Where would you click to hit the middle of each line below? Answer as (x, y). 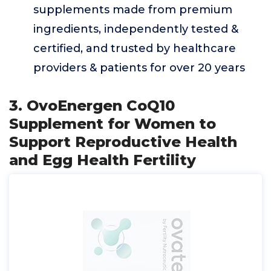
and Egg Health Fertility (103, 160)
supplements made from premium (133, 10)
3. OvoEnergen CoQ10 (92, 106)
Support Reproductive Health (123, 142)
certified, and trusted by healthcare (135, 48)
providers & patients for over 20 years (139, 68)
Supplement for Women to (113, 124)
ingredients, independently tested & (136, 29)
